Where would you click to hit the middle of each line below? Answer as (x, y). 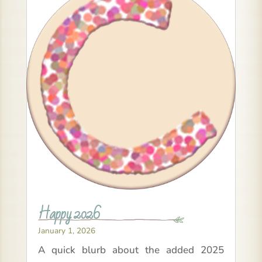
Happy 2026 (69, 214)
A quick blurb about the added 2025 (131, 250)
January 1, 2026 (66, 230)
